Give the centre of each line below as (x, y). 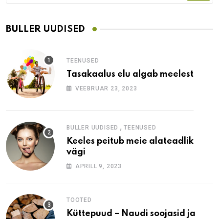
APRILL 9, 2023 (99, 166)
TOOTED (79, 200)
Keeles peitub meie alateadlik (130, 141)
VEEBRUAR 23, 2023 (106, 88)
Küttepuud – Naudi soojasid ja (131, 213)
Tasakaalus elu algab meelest (130, 74)
